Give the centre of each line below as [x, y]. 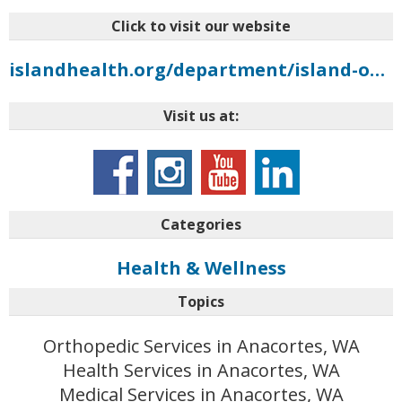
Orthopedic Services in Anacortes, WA [201, 346]
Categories [201, 225]
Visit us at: [201, 116]
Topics [201, 302]
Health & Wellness [201, 268]
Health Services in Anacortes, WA [201, 371]
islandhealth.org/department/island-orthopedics [377, 70]
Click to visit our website [201, 26]
